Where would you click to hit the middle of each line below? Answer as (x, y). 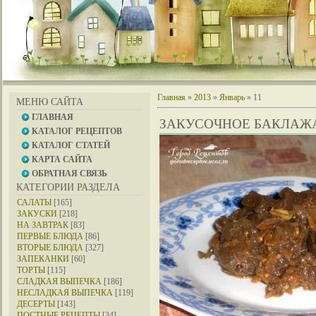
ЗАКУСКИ (37, 214)
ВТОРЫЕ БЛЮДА (50, 248)
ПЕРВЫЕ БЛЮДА (50, 236)
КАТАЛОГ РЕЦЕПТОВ (77, 131)
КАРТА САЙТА (62, 159)
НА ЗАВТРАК (43, 225)
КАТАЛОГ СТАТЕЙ (71, 145)
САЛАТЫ (34, 202)
